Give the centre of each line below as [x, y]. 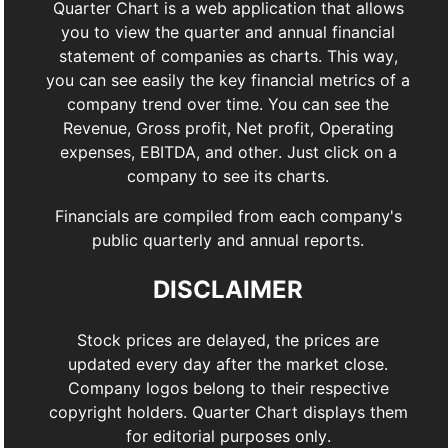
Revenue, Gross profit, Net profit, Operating [228, 128]
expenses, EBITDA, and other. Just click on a [228, 152]
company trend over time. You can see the [228, 104]
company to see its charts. [228, 176]
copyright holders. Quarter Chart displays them [228, 412]
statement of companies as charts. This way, [228, 56]
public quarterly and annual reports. [228, 240]
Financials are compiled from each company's [228, 216]
